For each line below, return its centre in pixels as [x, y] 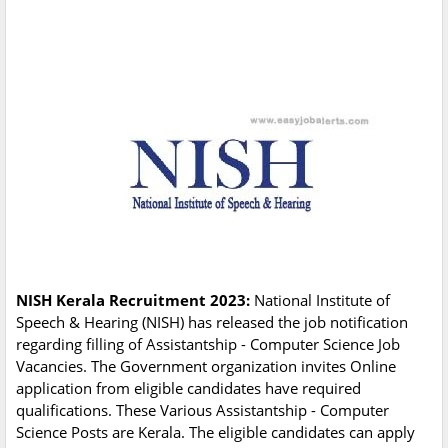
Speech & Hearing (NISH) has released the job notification [212, 322]
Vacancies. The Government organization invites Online [206, 366]
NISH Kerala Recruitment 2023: [135, 300]
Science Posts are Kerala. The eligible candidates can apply [215, 432]
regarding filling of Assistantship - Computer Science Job [208, 344]
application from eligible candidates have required [188, 388]
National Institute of [322, 300]
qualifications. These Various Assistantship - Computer [202, 410]
